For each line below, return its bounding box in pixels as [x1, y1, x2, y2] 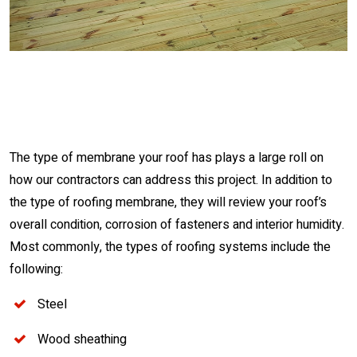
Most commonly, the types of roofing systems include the [10, 237, 331, 257]
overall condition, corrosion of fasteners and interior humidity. [10, 215, 344, 234]
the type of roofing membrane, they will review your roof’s [10, 193, 327, 212]
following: [10, 260, 63, 279]
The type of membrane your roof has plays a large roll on [10, 148, 324, 167]
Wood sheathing [37, 330, 127, 349]
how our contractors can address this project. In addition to [10, 171, 332, 190]
